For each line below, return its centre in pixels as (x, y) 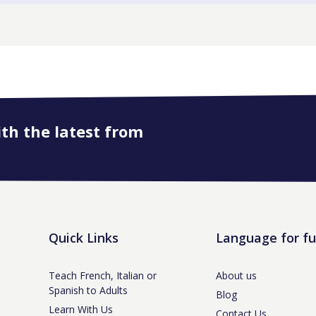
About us (236, 275)
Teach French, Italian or (103, 275)
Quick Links (84, 238)
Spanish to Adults (88, 290)
